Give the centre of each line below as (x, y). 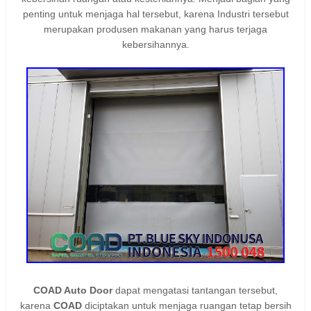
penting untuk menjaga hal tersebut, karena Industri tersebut (155, 14)
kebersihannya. (155, 44)
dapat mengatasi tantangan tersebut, (195, 290)
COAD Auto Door (73, 290)
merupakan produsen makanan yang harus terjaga (155, 29)
